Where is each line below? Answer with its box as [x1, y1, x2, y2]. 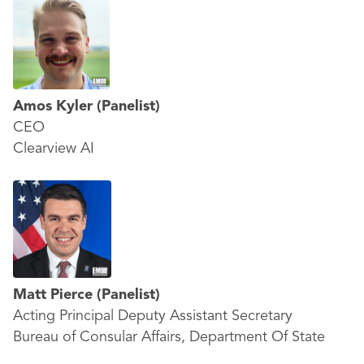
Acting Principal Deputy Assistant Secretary [13, 309, 292, 323]
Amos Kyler [13, 99, 97, 114]
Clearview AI [13, 141, 94, 156]
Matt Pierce [13, 288, 97, 302]
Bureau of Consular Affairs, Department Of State [13, 330, 325, 344]
